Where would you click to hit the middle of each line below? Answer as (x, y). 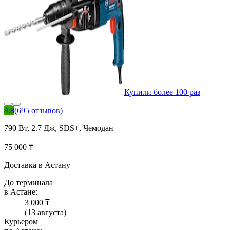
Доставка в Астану (37, 165)
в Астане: (21, 192)
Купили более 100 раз (162, 92)
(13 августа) (45, 213)
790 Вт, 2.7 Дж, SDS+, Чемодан (59, 128)
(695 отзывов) (39, 111)
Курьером (21, 222)
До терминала (28, 183)
